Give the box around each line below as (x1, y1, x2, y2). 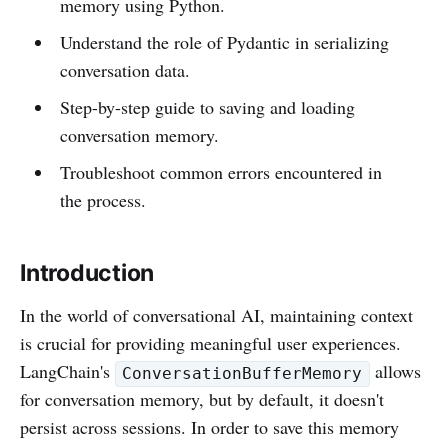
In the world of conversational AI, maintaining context (20, 303, 413, 328)
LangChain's (20, 359, 115, 384)
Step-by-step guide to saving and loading (59, 95, 355, 120)
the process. (59, 188, 146, 213)
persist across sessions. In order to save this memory (20, 415, 399, 440)
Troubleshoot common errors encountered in (59, 160, 382, 185)
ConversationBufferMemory (122, 364, 363, 384)
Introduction (20, 259, 155, 288)
